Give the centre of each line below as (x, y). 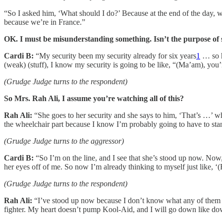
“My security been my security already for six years (115, 56)
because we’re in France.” (45, 22)
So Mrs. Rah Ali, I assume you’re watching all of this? (94, 99)
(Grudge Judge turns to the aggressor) (64, 141)
